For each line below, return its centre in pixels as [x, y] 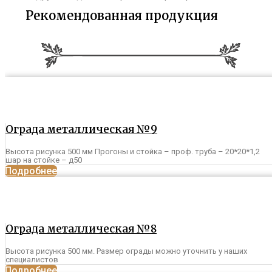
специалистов [32, 260]
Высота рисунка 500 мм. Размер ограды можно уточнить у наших [126, 251]
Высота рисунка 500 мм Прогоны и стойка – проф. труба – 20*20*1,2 [133, 152]
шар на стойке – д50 [44, 160]
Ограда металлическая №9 [81, 130]
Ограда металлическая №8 [81, 229]
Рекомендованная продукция [122, 16]
